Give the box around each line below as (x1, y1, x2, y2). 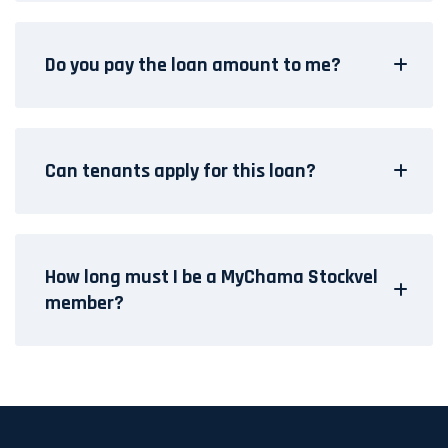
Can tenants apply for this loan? (45, 157, 316, 184)
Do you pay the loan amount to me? (45, 51, 341, 78)
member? (45, 289, 124, 316)
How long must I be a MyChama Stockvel (45, 263, 378, 290)
